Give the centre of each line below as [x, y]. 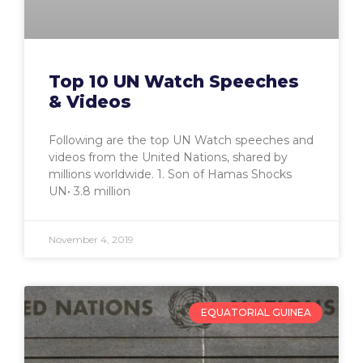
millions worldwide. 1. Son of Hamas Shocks [170, 174]
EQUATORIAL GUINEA [256, 313]
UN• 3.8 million [90, 191]
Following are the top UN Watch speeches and [181, 140]
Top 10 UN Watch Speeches [174, 81]
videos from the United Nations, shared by [168, 157]
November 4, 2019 [91, 239]
